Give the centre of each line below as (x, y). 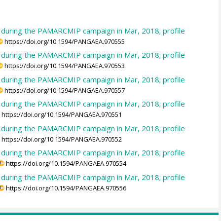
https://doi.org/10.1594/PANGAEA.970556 (66, 188)
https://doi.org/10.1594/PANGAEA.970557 (65, 90)
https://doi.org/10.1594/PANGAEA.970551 (62, 115)
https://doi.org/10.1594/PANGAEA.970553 (65, 66)
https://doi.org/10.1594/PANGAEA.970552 (62, 139)
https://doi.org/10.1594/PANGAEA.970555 (65, 41)
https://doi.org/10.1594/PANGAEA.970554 (66, 164)
